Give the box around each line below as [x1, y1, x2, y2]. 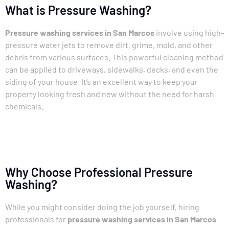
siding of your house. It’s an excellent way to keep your [5, 77, 198, 87]
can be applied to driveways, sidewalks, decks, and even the [5, 64, 218, 75]
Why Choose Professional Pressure [5, 164, 193, 179]
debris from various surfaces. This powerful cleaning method [5, 52, 223, 62]
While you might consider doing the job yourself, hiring [5, 201, 199, 212]
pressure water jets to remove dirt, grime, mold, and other [5, 40, 213, 50]
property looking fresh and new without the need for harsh [5, 89, 214, 99]
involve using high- [154, 28, 224, 38]
